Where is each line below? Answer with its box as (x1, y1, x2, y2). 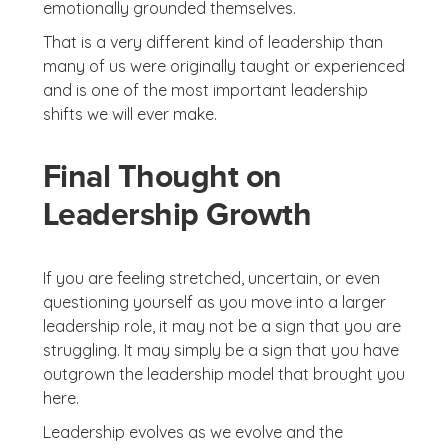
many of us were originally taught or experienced (42, 56, 405, 76)
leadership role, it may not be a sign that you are (42, 316, 401, 336)
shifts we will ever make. (42, 104, 217, 124)
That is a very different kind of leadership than (42, 32, 383, 52)
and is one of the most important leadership (42, 80, 368, 100)
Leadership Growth (42, 196, 312, 232)
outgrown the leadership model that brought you (42, 364, 405, 384)
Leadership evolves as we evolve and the (42, 422, 343, 442)
